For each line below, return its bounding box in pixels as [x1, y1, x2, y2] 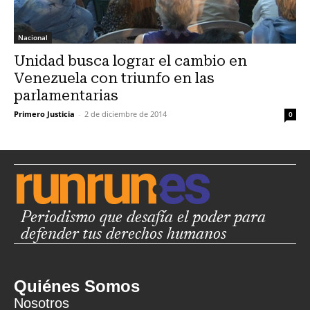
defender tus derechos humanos [21, 226, 226, 243]
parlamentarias [14, 86, 118, 104]
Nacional [18, 32, 48, 42]
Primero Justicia [14, 108, 75, 119]
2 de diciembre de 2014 [84, 108, 167, 119]
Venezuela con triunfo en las [14, 69, 215, 86]
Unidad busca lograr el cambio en [14, 52, 247, 69]
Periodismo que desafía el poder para [21, 209, 266, 226]
